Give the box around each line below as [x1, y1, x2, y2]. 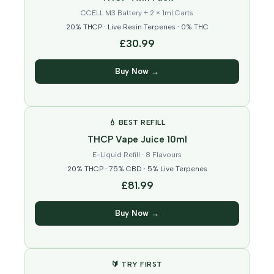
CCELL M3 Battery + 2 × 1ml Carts [81, 9, 193, 18]
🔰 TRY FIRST [111, 260, 163, 269]
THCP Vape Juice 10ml [87, 134, 187, 146]
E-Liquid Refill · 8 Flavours [92, 150, 182, 160]
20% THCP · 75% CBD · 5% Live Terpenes [67, 165, 207, 174]
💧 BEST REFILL [108, 118, 166, 127]
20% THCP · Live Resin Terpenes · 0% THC [65, 23, 209, 32]
